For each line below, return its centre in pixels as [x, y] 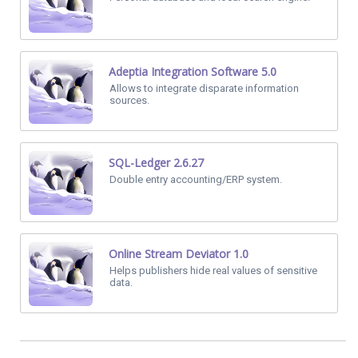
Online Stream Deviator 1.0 [179, 254]
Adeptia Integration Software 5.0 [193, 72]
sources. [129, 100]
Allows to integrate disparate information [204, 88]
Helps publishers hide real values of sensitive [213, 270]
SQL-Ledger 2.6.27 [156, 163]
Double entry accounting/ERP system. [196, 179]
